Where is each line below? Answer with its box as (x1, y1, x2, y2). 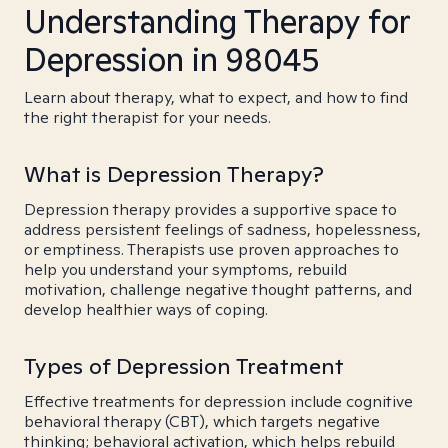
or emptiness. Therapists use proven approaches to (24, 239, 399, 260)
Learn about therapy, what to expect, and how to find (24, 87, 408, 108)
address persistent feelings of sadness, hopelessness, (24, 219, 421, 240)
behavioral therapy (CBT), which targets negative (24, 411, 380, 432)
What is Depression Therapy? (24, 160, 324, 188)
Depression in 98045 (24, 38, 319, 80)
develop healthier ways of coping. (24, 299, 268, 320)
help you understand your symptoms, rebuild (24, 259, 347, 280)
